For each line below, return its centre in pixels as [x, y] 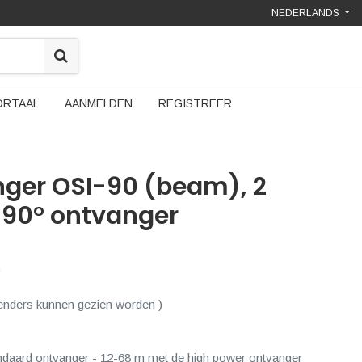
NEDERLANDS [305, 13]
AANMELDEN [98, 103]
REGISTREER [195, 103]
